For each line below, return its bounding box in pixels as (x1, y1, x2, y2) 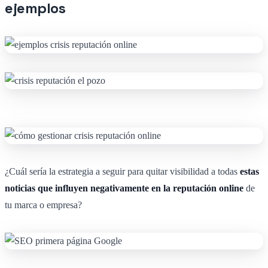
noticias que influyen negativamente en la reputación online (5, 183, 243, 194)
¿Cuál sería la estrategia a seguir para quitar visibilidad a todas (5, 166, 240, 177)
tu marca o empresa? (5, 200, 82, 211)
